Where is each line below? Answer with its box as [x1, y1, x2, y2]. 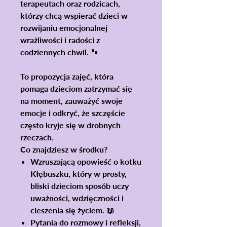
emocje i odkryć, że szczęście [20, 107, 125, 118]
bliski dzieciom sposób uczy [30, 180, 129, 191]
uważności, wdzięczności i [30, 193, 124, 203]
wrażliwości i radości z [20, 34, 100, 45]
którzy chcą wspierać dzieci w [20, 10, 128, 20]
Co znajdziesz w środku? [20, 144, 107, 154]
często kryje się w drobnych [20, 120, 121, 130]
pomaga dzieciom [20, 83, 84, 93]
